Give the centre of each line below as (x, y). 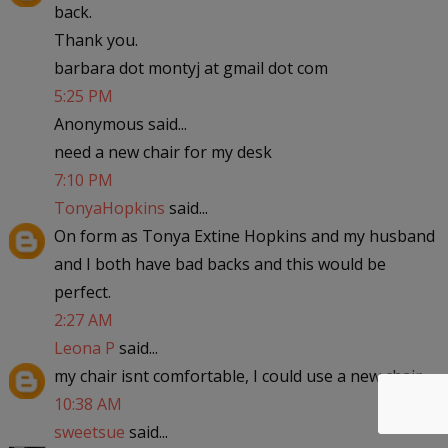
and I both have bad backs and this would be (219, 263)
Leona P (84, 347)
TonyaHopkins (109, 207)
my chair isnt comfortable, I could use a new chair (237, 375)
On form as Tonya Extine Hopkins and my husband (244, 235)
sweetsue (89, 431)
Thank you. (95, 39)
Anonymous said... (120, 123)
